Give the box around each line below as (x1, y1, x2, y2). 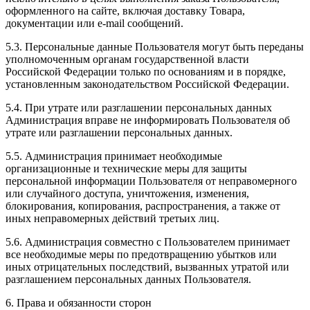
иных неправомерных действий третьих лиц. (6, 212, 219, 225)
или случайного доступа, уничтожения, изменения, (6, 188, 249, 200)
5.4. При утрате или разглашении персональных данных (6, 102, 272, 114)
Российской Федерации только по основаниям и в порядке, (6, 66, 286, 78)
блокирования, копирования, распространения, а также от (6, 200, 280, 212)
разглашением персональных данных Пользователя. (6, 273, 251, 286)
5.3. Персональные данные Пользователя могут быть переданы (6, 41, 304, 53)
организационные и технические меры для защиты (6, 163, 247, 175)
